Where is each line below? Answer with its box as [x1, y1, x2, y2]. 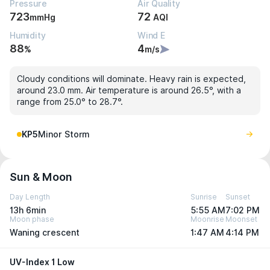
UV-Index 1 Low [10, 257, 75, 267]
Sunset [225, 192, 250, 201]
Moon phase [10, 215, 54, 224]
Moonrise [190, 215, 224, 224]
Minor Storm [38, 130, 89, 139]
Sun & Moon [10, 171, 72, 183]
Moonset [225, 215, 257, 224]
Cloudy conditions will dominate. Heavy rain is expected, [17, 74, 246, 84]
